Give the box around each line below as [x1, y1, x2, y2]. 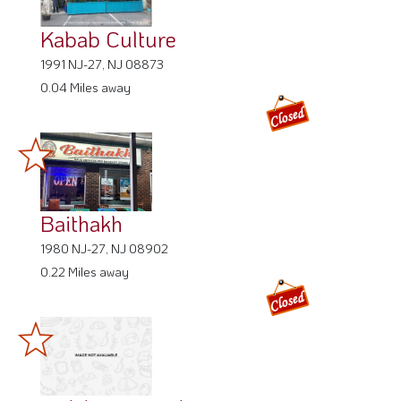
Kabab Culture [40, 25, 176, 54]
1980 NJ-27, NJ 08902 [40, 240, 168, 258]
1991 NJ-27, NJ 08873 [40, 55, 164, 73]
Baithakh [40, 209, 123, 238]
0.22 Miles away [40, 263, 129, 281]
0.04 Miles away [40, 79, 131, 97]
